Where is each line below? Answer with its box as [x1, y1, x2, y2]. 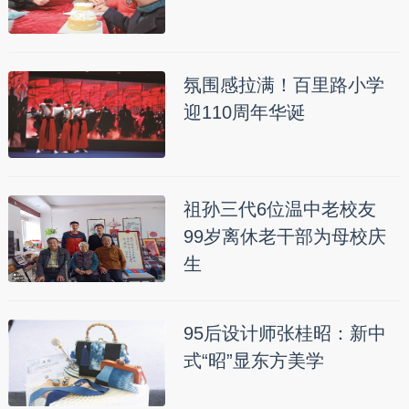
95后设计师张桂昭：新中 [183, 323, 386, 344]
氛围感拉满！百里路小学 [183, 75, 384, 96]
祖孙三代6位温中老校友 [183, 199, 376, 220]
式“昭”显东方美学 [183, 351, 324, 372]
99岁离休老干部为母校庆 [183, 226, 386, 247]
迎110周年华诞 [183, 102, 305, 123]
